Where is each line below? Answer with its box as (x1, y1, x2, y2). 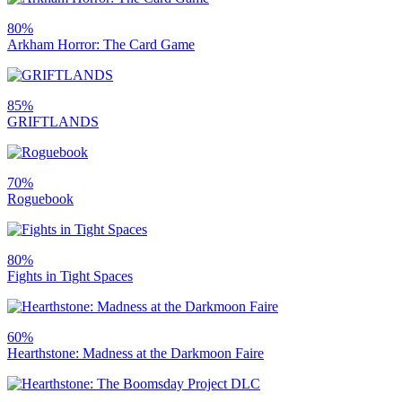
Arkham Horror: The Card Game (7, 37, 195, 53)
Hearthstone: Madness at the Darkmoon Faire (7, 345, 264, 362)
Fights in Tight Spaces (7, 268, 133, 284)
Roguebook (7, 191, 74, 207)
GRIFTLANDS (7, 114, 99, 130)
